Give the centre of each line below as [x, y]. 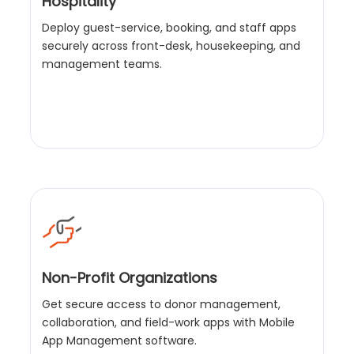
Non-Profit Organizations [130, 277]
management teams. [102, 64]
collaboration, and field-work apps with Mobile [169, 322]
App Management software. [120, 340]
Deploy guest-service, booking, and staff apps [169, 28]
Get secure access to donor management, [162, 304]
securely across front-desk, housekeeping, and [171, 46]
